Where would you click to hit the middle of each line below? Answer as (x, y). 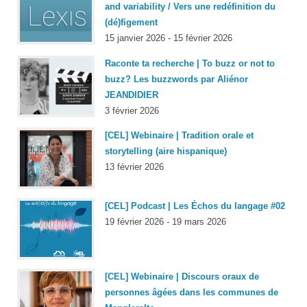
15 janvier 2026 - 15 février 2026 (169, 38)
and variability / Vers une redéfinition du (190, 7)
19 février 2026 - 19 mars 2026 (165, 221)
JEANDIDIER (132, 95)
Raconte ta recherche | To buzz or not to (190, 63)
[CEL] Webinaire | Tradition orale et (179, 135)
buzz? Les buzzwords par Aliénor (176, 79)
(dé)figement (131, 23)
